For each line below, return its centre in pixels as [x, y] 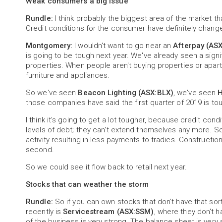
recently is [45, 212]
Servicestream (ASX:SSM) [109, 212]
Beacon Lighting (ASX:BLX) [126, 93]
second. [40, 150]
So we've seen [52, 93]
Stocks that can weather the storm [87, 185]
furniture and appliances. [68, 76]
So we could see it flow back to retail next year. [106, 167]
